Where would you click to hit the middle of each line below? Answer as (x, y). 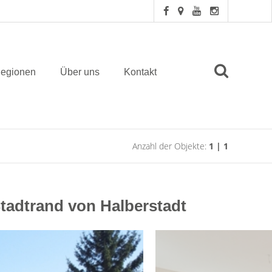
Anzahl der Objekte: (171, 146)
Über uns (80, 72)
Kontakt (140, 72)
